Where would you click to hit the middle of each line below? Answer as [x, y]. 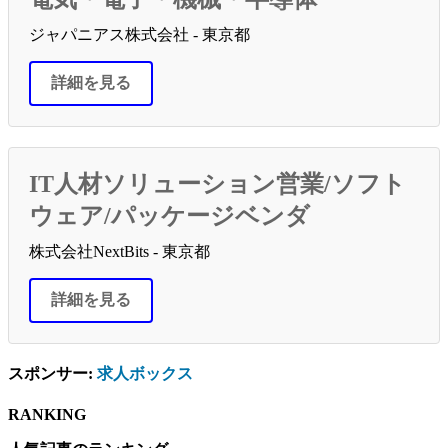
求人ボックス [145, 373]
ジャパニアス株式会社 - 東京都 [139, 34]
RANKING [47, 414]
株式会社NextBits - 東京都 [119, 251]
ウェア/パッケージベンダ [169, 215]
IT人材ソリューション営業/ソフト [217, 183]
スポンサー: [52, 373]
